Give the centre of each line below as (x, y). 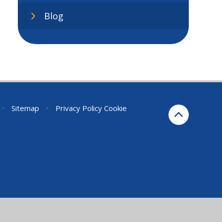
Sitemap (26, 108)
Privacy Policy (79, 108)
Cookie (115, 108)
